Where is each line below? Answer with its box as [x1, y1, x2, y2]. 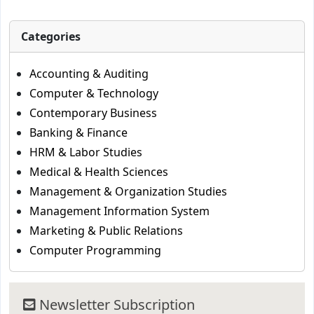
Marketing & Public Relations [29, 223, 183, 238]
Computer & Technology [29, 86, 158, 101]
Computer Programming [29, 243, 161, 258]
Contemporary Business [29, 105, 157, 121]
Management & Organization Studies [29, 184, 227, 199]
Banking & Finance [29, 125, 128, 140]
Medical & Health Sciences [29, 164, 168, 179]
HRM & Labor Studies [29, 144, 142, 160]
